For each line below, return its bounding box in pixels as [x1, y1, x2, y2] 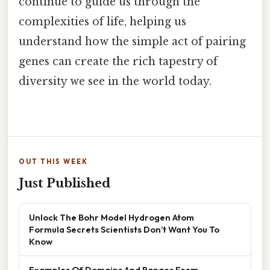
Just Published [19, 175, 110, 190]
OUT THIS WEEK [19, 157, 88, 166]
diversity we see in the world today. [19, 74, 212, 88]
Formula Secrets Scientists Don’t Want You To [29, 223, 219, 235]
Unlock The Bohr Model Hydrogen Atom [29, 211, 194, 223]
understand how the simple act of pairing [19, 34, 246, 48]
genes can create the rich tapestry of [19, 54, 218, 68]
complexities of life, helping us [19, 14, 186, 28]
